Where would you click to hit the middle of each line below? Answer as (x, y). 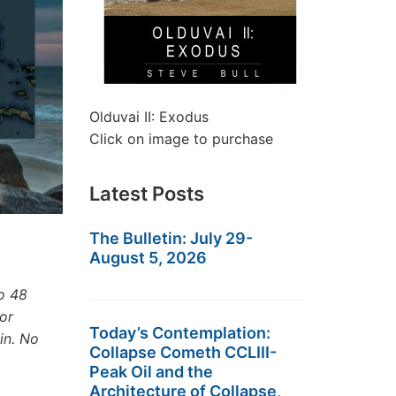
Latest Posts (147, 194)
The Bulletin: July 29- (171, 238)
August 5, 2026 (148, 258)
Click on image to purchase (181, 139)
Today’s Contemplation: (180, 333)
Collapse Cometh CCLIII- (183, 352)
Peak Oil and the (151, 372)
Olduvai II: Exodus (149, 117)
